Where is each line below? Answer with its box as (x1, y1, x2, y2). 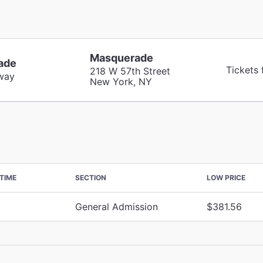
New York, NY (89, 75, 152, 87)
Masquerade (89, 51, 153, 64)
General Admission (75, 200, 158, 213)
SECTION (75, 173, 106, 182)
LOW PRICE (207, 173, 245, 182)
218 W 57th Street (89, 65, 170, 77)
